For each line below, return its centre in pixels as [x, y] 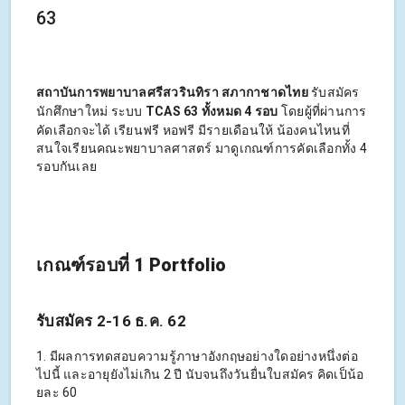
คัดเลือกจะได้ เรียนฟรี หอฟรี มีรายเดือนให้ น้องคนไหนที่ [193, 131]
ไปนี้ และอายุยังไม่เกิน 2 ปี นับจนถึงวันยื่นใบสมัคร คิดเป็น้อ [200, 375]
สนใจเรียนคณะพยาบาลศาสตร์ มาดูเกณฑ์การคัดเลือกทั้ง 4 [202, 149]
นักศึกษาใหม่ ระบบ [91, 112]
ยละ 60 [57, 393]
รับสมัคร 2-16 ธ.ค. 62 [111, 321]
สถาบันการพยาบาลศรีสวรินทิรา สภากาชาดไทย [172, 93]
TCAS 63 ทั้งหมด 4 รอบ [212, 112]
